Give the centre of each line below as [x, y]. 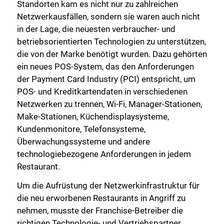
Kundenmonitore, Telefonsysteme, [81, 129]
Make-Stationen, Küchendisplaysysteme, [93, 117]
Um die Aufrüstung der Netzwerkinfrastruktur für [108, 185]
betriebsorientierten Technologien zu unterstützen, [111, 42]
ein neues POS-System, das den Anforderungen [105, 67]
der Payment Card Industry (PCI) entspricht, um [106, 79]
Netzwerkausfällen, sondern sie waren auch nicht [108, 17]
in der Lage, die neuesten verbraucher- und [96, 29]
